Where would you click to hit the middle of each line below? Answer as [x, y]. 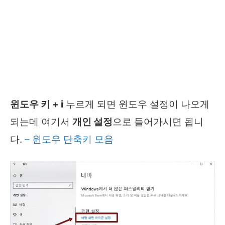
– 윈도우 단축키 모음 [69, 139]
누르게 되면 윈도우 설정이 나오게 [136, 104]
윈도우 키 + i [37, 104]
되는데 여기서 [41, 122]
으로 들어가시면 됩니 [158, 122]
